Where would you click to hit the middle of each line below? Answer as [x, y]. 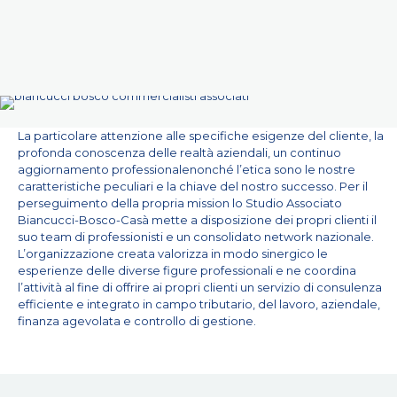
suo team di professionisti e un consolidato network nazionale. [196, 237]
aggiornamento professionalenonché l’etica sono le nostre [187, 169]
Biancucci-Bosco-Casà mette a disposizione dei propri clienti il [197, 220]
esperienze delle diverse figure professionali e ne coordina [187, 270]
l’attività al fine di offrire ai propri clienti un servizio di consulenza [200, 287]
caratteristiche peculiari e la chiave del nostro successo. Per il [193, 186]
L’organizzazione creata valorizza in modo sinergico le [173, 253]
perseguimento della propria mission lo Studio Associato [180, 203]
